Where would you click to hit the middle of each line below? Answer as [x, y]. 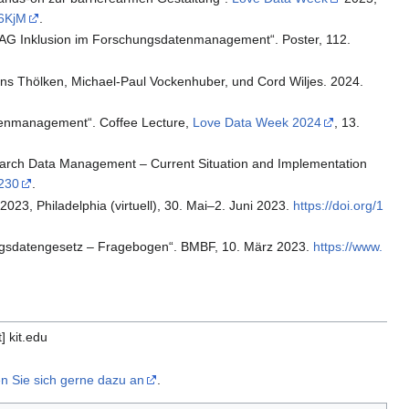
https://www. [348, 247]
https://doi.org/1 [339, 205]
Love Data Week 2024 [257, 123]
